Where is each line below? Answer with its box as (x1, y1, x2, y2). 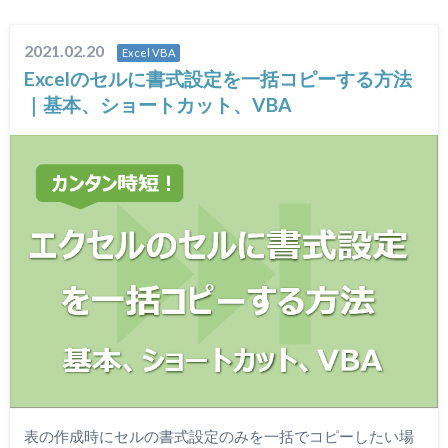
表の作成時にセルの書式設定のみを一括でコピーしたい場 (23, 426, 414, 445)
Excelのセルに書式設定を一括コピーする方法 (24, 67, 413, 91)
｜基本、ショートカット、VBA (24, 93, 293, 117)
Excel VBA (121, 46, 176, 60)
